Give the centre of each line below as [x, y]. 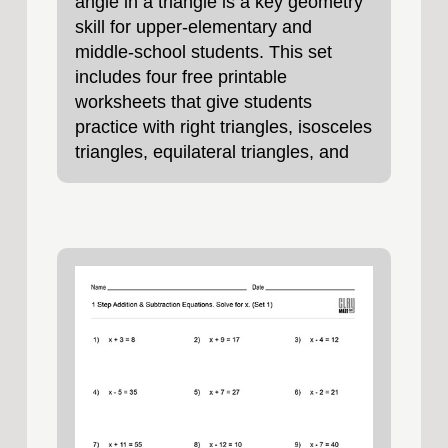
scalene [105, 176]
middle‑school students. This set [203, 51]
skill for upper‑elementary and [193, 26]
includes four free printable [180, 76]
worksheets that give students [193, 101]
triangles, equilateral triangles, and [211, 151]
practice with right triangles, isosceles [223, 126]
